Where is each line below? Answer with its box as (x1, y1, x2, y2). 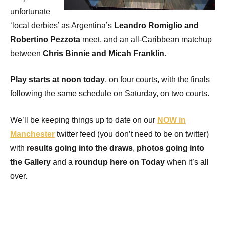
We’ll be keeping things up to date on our (10, 115, 157, 124)
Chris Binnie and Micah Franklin (43, 49, 164, 58)
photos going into (137, 143, 204, 152)
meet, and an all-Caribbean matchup (80, 35, 212, 44)
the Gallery (10, 157, 51, 166)
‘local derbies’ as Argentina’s (10, 21, 112, 30)
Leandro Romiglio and (112, 21, 199, 30)
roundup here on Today (75, 157, 165, 166)
